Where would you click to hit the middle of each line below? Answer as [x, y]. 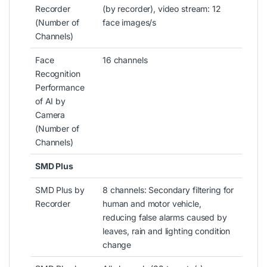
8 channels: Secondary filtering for [168, 190]
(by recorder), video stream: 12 [162, 8]
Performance [60, 87]
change [117, 244]
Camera [50, 114]
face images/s [130, 22]
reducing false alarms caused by [165, 217]
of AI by [50, 101]
